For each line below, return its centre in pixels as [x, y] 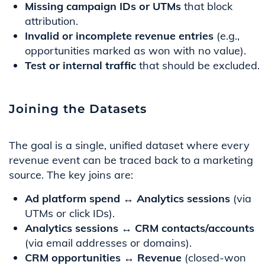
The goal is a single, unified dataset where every [129, 146]
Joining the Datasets [78, 109]
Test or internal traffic [80, 66]
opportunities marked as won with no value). [135, 51]
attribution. [51, 21]
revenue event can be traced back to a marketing [131, 160]
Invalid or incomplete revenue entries [119, 36]
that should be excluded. [198, 66]
